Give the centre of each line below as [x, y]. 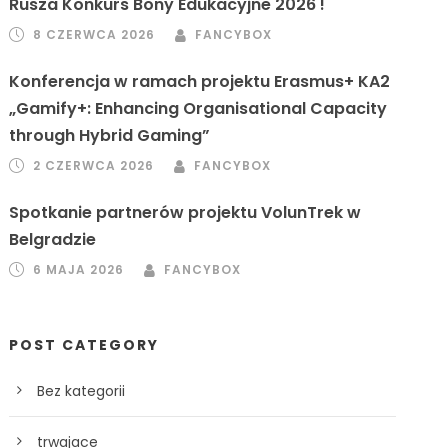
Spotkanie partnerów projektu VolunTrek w [185, 212]
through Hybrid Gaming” [110, 135]
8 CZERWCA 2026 [94, 34]
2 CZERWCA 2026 [94, 165]
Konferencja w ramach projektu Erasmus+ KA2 [200, 81]
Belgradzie [53, 239]
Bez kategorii [81, 391]
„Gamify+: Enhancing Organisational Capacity [198, 108]
